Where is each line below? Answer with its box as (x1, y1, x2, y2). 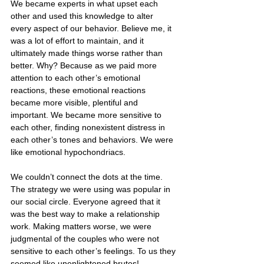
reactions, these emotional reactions (11, 85, 148, 95)
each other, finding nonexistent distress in (11, 122, 167, 132)
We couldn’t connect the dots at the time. (11, 171, 165, 181)
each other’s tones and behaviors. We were (11, 134, 176, 144)
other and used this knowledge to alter (11, 11, 156, 21)
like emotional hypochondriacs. (11, 147, 126, 157)
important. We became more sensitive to (11, 110, 164, 120)
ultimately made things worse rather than (11, 48, 165, 58)
